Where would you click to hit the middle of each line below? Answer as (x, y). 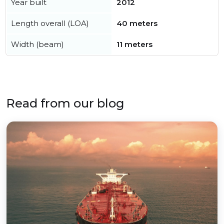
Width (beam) (37, 44)
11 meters (134, 44)
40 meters (137, 23)
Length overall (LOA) (50, 23)
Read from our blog (65, 103)
